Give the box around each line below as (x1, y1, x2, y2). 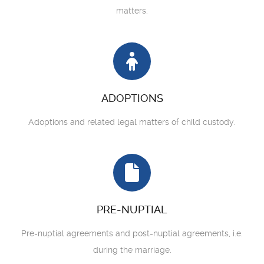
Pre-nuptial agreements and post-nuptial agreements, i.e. (21, 229, 243, 238)
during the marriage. (93, 245, 171, 255)
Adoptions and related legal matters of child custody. (28, 117, 236, 127)
